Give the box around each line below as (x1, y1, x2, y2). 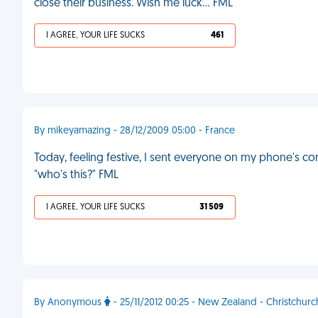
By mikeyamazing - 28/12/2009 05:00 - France (34, 126, 235, 136)
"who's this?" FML (34, 170, 119, 181)
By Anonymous (34, 297, 104, 308)
